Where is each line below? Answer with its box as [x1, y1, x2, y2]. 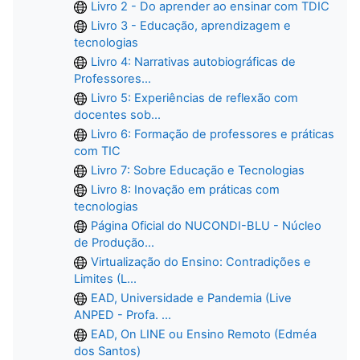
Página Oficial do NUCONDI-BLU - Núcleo [91, 218, 321, 233]
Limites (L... [74, 271, 137, 286]
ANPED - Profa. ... [74, 307, 171, 322]
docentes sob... [74, 107, 161, 122]
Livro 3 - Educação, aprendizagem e [91, 18, 291, 33]
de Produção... [74, 235, 154, 250]
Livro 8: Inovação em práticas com [91, 182, 280, 197]
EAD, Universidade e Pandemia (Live [91, 290, 292, 305]
